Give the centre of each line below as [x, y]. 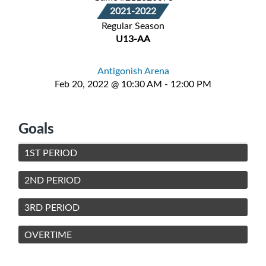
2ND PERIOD [53, 180]
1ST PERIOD [51, 152]
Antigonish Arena [133, 70]
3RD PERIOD [52, 207]
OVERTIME [48, 234]
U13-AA [133, 38]
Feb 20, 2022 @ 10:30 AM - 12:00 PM [133, 83]
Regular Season [133, 25]
